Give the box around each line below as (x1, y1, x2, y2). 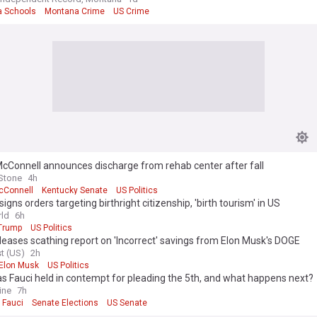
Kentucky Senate (42, 185, 108, 195)
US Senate (107, 298, 147, 308)
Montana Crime (45, 6, 105, 16)
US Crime (113, 6, 149, 16)
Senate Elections (32, 298, 98, 308)
